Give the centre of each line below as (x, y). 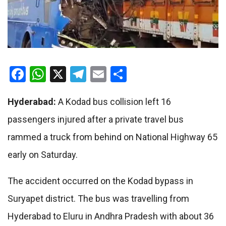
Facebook (59, 74)
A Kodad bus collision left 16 (114, 102)
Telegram (119, 74)
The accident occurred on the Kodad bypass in (100, 181)
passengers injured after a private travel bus (96, 120)
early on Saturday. (43, 155)
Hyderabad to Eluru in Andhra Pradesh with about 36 (111, 216)
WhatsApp (82, 74)
